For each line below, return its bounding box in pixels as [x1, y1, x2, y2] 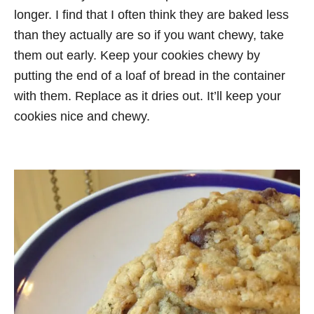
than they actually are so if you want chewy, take [14, 28, 284, 42]
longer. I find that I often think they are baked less [14, 8, 289, 22]
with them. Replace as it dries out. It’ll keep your [14, 89, 281, 103]
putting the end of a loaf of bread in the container [14, 69, 285, 83]
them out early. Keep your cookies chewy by [14, 48, 260, 62]
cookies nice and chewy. [14, 109, 150, 123]
